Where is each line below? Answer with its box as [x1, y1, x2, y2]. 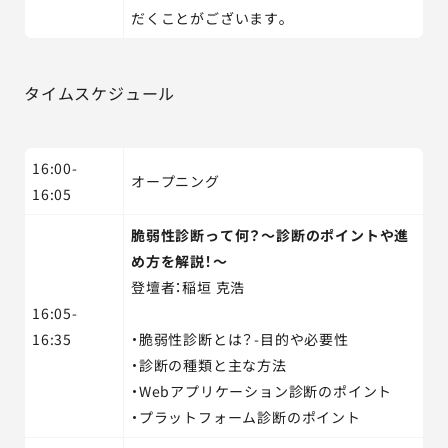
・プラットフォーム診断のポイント [131, 407, 361, 427]
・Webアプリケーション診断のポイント [131, 381, 393, 401]
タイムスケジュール [24, 81, 176, 105]
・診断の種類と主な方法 [131, 355, 287, 375]
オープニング [131, 171, 220, 191]
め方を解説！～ [131, 251, 228, 271]
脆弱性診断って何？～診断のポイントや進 [131, 225, 410, 245]
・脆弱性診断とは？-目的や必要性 [131, 329, 349, 349]
